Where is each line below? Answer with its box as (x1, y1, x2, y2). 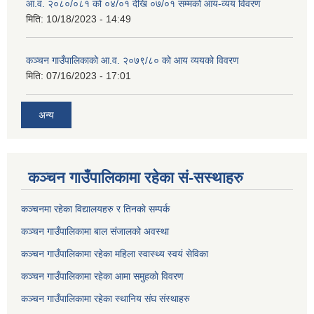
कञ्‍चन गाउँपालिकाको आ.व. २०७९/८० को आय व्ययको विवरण (26, 54, 239, 66)
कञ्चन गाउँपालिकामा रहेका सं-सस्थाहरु (28, 169, 243, 187)
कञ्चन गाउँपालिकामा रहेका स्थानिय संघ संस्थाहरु (21, 293, 190, 305)
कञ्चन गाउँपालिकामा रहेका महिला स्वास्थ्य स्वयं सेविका (21, 248, 208, 260)
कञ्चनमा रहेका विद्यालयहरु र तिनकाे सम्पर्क (21, 203, 170, 215)
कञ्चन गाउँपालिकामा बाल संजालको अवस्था (21, 226, 169, 238)
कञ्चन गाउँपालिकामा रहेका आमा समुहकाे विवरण (21, 271, 184, 282)
